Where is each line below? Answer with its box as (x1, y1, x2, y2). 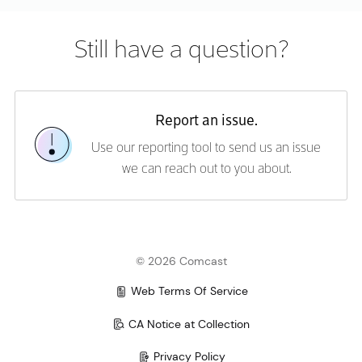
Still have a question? (74, 39, 288, 63)
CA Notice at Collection (128, 316, 250, 331)
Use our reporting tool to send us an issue (91, 142, 321, 155)
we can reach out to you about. (121, 163, 291, 176)
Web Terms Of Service (130, 284, 248, 298)
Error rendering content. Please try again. (26, 12, 249, 25)
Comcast (175, 254, 227, 268)
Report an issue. (154, 114, 258, 128)
